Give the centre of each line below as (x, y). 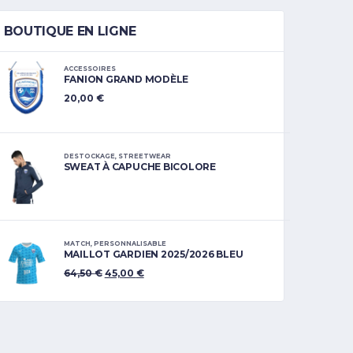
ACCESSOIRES (89, 69)
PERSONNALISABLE (130, 243)
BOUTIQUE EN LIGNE (70, 31)
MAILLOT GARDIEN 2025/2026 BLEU (153, 254)
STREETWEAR (144, 156)
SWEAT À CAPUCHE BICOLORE (139, 166)
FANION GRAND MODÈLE (126, 79)
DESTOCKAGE (89, 156)
